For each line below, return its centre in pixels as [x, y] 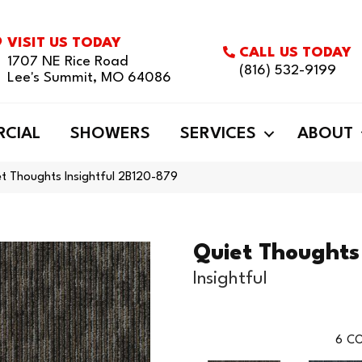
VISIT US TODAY [65, 43]
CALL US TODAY [296, 53]
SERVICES [218, 134]
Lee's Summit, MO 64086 [90, 78]
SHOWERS [110, 134]
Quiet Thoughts [276, 254]
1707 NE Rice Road [68, 62]
